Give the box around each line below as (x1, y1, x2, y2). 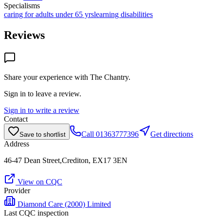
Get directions (150, 129, 193, 138)
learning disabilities (94, 10, 153, 18)
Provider (4, 186, 30, 195)
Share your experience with (4, 73, 90, 81)
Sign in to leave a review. (4, 89, 81, 98)
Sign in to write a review (4, 106, 79, 114)
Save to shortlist (19, 130, 66, 138)
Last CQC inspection (4, 208, 69, 217)
